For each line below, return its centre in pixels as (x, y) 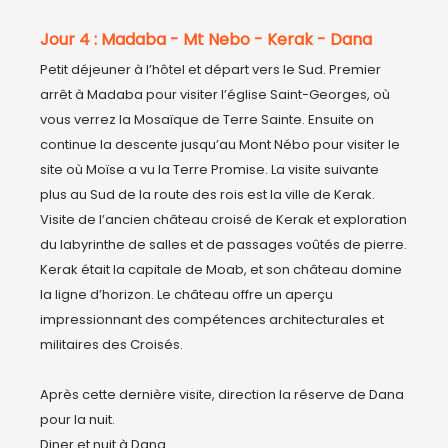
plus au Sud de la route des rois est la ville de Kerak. (207, 194)
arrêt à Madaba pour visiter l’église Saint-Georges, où (215, 94)
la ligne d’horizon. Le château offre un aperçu (186, 294)
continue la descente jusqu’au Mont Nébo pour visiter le (220, 144)
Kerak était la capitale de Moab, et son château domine (221, 269)
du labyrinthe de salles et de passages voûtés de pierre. (223, 244)
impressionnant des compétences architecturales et (212, 319)
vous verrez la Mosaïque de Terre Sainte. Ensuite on (207, 119)
